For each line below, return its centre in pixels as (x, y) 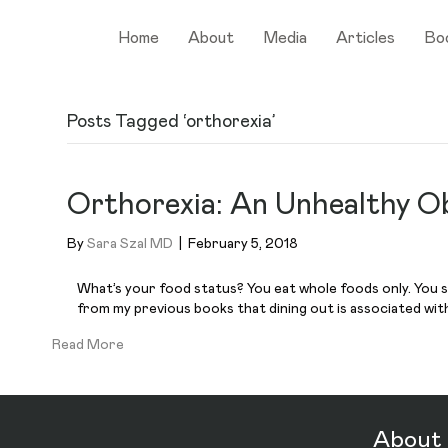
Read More (88, 345)
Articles (365, 38)
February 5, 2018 (243, 244)
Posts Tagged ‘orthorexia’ (171, 122)
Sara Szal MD (130, 244)
